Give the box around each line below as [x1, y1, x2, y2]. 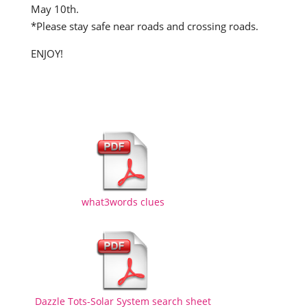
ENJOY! [30, 47, 63, 60]
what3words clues [81, 195, 164, 208]
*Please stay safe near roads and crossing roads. [30, 19, 258, 33]
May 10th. [30, 2, 79, 16]
